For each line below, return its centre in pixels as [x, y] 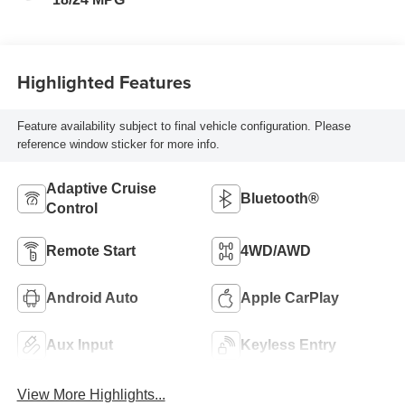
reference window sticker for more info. [118, 145]
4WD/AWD [276, 250]
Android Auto [92, 297]
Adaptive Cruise [101, 188]
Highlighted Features [104, 82]
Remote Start [90, 250]
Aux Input [79, 344]
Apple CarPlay [290, 297]
